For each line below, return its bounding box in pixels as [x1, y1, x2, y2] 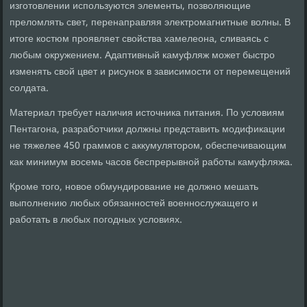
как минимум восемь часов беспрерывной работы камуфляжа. [10, 154, 293, 171]
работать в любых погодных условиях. [10, 212, 183, 229]
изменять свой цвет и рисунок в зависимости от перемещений [10, 64, 291, 81]
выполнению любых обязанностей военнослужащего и [10, 195, 258, 212]
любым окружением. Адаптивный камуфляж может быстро [10, 47, 275, 64]
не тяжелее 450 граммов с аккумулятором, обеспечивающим [10, 138, 287, 155]
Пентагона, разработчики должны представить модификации [10, 121, 286, 138]
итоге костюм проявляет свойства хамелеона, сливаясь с [10, 31, 269, 48]
